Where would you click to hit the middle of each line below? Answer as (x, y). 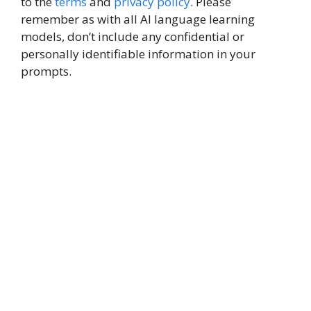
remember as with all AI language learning (138, 19)
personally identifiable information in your (138, 54)
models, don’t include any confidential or (133, 36)
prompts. (46, 71)
